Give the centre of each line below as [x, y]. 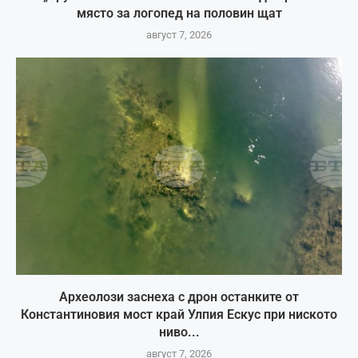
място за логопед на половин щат [179, 13]
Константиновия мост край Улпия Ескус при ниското [179, 314]
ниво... [179, 332]
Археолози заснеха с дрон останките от [179, 297]
